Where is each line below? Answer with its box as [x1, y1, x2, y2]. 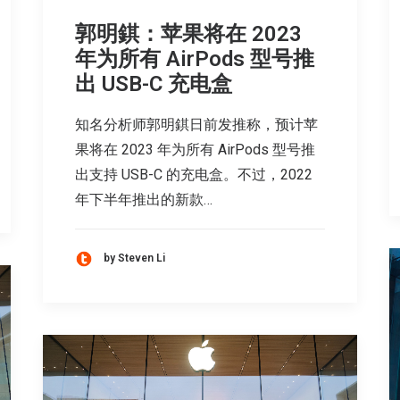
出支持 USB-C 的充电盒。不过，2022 [75, 165, 312, 183]
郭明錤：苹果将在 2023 [75, 21, 302, 46]
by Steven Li [104, 252, 165, 265]
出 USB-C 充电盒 [75, 71, 232, 96]
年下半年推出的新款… [75, 190, 212, 208]
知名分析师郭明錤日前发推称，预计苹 [75, 115, 318, 133]
